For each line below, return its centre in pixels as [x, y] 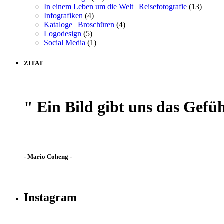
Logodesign [63, 33]
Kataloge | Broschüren [79, 24]
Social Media [65, 42]
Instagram [50, 197]
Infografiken [63, 15]
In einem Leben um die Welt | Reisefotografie [115, 6]
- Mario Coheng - [48, 156]
